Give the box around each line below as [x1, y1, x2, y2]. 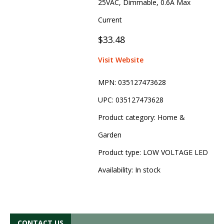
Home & [157, 112, 185, 122]
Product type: [97, 147, 143, 157]
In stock [134, 164, 160, 174]
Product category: [97, 112, 157, 122]
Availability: [97, 164, 135, 174]
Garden [97, 129, 121, 139]
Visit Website [97, 54, 143, 64]
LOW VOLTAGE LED [142, 147, 208, 157]
